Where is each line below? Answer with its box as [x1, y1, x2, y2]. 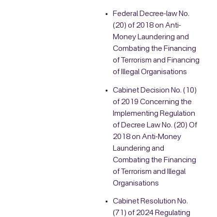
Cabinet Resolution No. [112, 197, 188, 205]
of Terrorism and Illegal [112, 168, 186, 176]
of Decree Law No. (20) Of [112, 121, 197, 129]
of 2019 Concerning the [112, 98, 192, 106]
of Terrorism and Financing [112, 57, 200, 65]
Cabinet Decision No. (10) [112, 86, 197, 94]
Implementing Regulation [112, 109, 195, 118]
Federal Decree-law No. [112, 10, 189, 18]
